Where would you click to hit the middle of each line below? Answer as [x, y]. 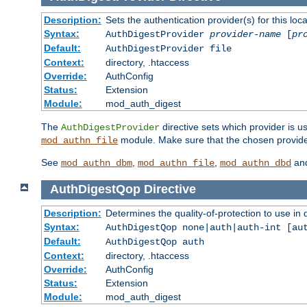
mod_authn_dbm [97, 163]
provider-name [245, 35]
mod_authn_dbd [256, 163]
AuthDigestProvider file [168, 49]
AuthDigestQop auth [155, 242]
